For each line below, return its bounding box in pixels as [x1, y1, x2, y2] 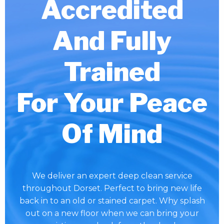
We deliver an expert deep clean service [31, 171, 192, 181]
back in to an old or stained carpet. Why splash [19, 196, 205, 206]
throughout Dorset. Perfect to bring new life [22, 183, 202, 193]
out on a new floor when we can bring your [25, 208, 199, 218]
